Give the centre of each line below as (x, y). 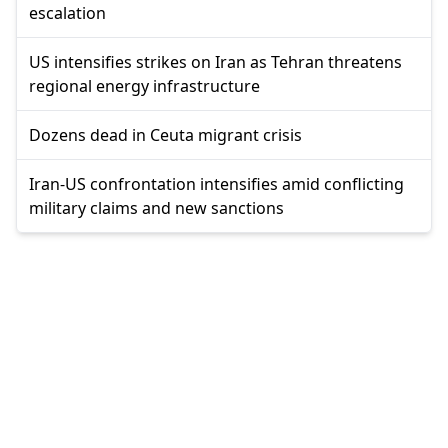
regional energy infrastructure (144, 85)
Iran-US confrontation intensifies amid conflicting (216, 183)
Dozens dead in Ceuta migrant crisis (165, 134)
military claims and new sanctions (156, 207)
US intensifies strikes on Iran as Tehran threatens (215, 61)
